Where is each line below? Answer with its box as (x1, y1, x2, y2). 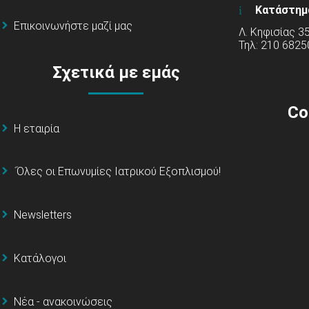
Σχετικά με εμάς (52, 62, 180, 82)
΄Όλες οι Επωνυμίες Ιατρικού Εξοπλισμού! (14, 165, 221, 179)
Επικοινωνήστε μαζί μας (14, 19, 132, 32)
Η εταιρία (14, 121, 59, 135)
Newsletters (14, 208, 72, 222)
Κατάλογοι (14, 252, 66, 266)
